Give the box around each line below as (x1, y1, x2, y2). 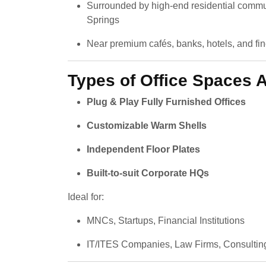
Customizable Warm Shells (87, 120, 207, 131)
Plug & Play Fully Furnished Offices (87, 96, 246, 107)
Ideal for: (68, 191, 104, 202)
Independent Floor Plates (87, 144, 200, 154)
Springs (87, 14, 119, 25)
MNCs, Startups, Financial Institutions (87, 215, 245, 226)
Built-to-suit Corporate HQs (87, 167, 209, 178)
